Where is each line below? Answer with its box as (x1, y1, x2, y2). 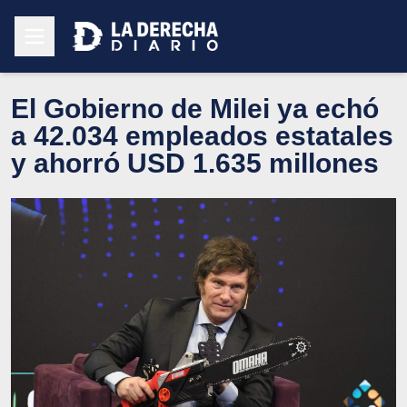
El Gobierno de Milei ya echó (11, 93, 379, 124)
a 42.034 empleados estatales (11, 120, 393, 151)
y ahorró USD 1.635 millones (11, 147, 379, 178)
